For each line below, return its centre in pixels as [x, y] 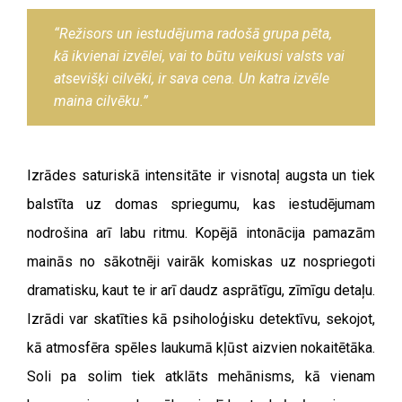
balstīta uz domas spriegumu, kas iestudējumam [201, 204]
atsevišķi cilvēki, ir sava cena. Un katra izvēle [192, 79]
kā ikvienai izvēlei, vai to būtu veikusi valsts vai [199, 56]
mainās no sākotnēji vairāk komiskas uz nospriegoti [201, 262]
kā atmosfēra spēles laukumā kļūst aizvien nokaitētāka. [201, 348]
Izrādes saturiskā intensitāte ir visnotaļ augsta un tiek [201, 175]
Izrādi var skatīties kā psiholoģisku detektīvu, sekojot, [201, 319]
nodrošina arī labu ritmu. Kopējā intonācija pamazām [201, 233]
